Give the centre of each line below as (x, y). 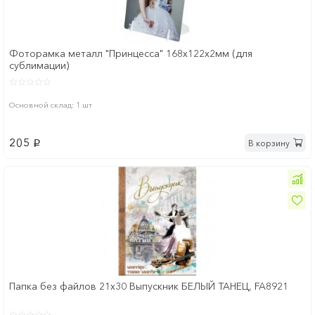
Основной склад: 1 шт (51, 105)
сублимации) (39, 66)
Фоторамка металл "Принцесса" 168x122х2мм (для (131, 54)
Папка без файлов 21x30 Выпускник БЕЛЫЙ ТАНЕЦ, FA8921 (149, 287)
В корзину (269, 143)
